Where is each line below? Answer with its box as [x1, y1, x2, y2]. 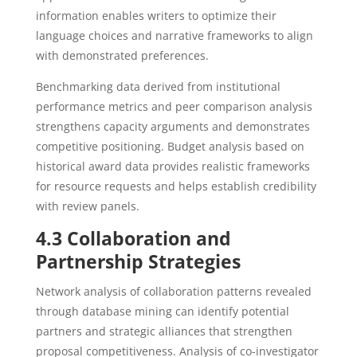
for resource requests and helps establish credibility [35, 178, 316, 194]
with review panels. [35, 198, 139, 214]
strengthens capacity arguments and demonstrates [35, 119, 310, 134]
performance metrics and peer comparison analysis [35, 99, 312, 114]
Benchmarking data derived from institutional [35, 79, 280, 94]
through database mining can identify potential [35, 304, 289, 319]
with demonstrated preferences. [35, 48, 209, 63]
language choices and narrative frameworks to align [35, 28, 313, 43]
